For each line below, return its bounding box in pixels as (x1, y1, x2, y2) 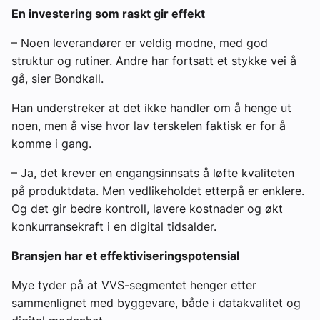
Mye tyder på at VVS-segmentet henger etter (11, 277, 256, 292)
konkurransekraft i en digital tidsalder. (11, 219, 216, 234)
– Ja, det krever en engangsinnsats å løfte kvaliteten (11, 165, 294, 180)
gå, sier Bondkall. (11, 71, 104, 86)
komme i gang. (11, 136, 91, 151)
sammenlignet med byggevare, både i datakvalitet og (11, 295, 301, 310)
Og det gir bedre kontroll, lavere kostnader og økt (11, 201, 283, 216)
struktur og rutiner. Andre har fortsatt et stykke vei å (11, 53, 296, 68)
